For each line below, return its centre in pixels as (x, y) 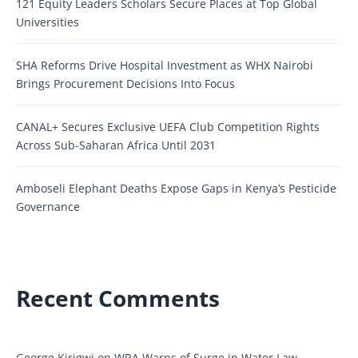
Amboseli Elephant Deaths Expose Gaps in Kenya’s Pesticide (176, 188)
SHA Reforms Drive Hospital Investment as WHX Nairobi (165, 65)
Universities (48, 22)
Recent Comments (118, 298)
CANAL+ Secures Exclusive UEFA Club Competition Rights (168, 126)
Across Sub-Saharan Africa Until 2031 (116, 145)
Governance (48, 206)
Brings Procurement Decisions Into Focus (125, 83)
